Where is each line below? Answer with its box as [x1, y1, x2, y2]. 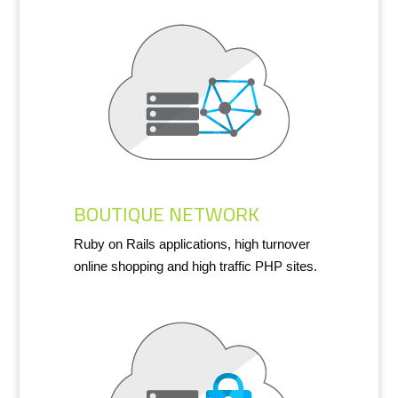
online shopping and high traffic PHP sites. [73, 258, 317, 274]
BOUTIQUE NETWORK [73, 195, 259, 233]
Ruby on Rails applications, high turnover [73, 235, 310, 251]
